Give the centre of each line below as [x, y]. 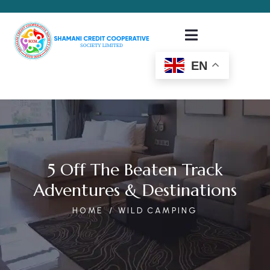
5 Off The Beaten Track [135, 170]
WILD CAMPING [158, 211]
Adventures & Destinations [135, 190]
